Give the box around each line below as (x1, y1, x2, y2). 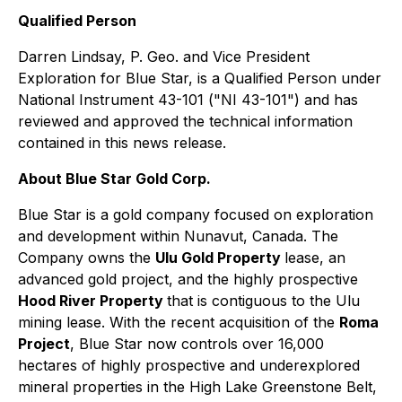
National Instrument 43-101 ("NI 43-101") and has (18, 91, 358, 109)
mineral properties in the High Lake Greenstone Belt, (18, 378, 377, 397)
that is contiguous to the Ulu (167, 292, 360, 310)
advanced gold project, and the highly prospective (18, 270, 358, 289)
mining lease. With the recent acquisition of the (18, 313, 339, 332)
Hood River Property (18, 292, 167, 310)
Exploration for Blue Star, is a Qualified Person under (18, 69, 381, 88)
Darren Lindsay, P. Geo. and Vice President (18, 48, 310, 66)
